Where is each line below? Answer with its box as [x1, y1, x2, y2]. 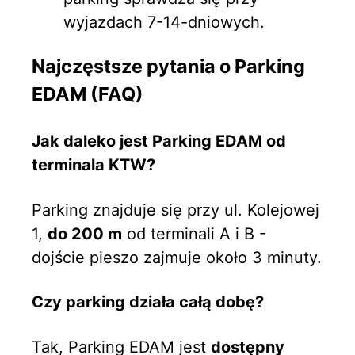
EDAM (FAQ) [32, 82, 143, 106]
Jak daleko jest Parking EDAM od [32, 132, 286, 151]
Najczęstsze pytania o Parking [32, 55, 305, 78]
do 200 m [48, 223, 122, 243]
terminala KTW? [32, 155, 155, 175]
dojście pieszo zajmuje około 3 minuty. [32, 247, 322, 267]
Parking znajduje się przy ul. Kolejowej [32, 200, 319, 219]
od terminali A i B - [122, 223, 266, 243]
